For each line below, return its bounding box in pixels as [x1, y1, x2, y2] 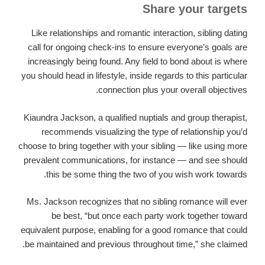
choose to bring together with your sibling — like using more [18, 140, 247, 151]
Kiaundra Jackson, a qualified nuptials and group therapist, [24, 112, 247, 122]
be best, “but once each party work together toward [51, 211, 247, 221]
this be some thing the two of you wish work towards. [46, 169, 247, 179]
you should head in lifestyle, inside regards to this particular [21, 70, 247, 81]
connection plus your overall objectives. [98, 85, 247, 95]
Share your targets [143, 2, 247, 16]
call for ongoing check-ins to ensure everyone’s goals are [28, 42, 247, 53]
